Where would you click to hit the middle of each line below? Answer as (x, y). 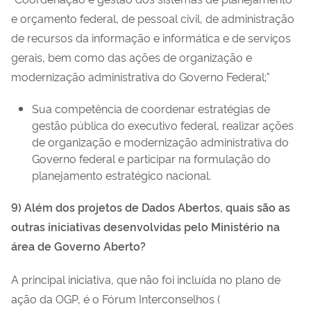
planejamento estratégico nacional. (121, 175)
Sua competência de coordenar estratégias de (151, 108)
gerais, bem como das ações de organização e (132, 57)
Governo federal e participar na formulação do (151, 158)
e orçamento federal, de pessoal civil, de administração (153, 18)
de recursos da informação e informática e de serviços (151, 37)
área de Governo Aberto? (78, 245)
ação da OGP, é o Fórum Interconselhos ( (116, 298)
